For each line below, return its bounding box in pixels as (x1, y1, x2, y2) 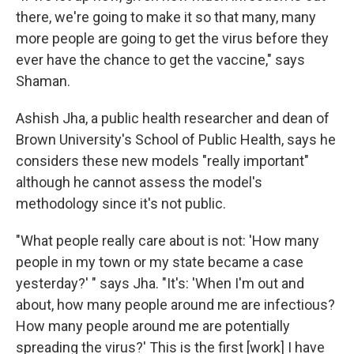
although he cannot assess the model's (16, 174, 262, 190)
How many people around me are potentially (16, 318, 290, 334)
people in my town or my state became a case (16, 254, 303, 270)
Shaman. (16, 73, 70, 89)
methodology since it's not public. (16, 195, 226, 212)
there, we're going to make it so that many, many (16, 9, 316, 25)
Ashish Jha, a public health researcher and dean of (16, 110, 330, 126)
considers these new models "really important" (16, 153, 309, 169)
